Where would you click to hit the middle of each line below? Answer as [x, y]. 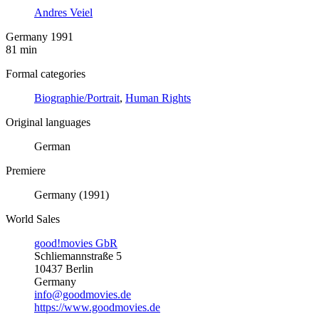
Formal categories [46, 73]
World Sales [33, 219]
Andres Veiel [63, 12]
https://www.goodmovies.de [97, 307]
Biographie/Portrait [77, 98]
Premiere [26, 170]
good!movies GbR [76, 243]
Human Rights [158, 98]
